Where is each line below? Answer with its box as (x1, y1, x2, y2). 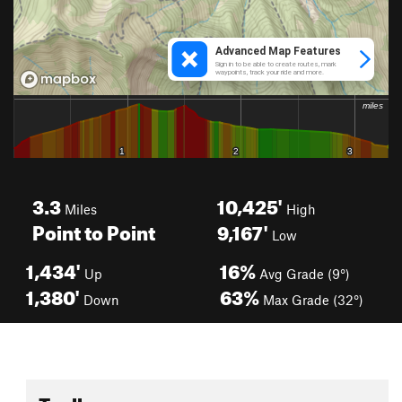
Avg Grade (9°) (256, 266, 350, 282)
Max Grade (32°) (259, 292, 363, 308)
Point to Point (32, 214, 155, 245)
